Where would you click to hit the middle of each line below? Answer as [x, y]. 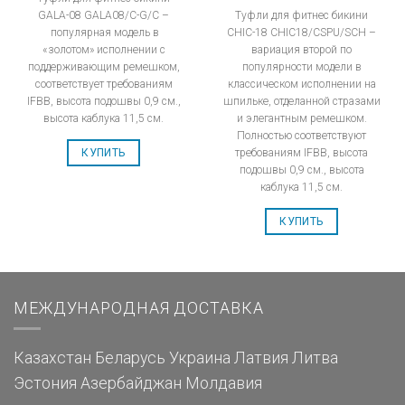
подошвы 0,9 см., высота [301, 170]
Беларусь [130, 358]
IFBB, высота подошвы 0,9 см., [104, 101]
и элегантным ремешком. [301, 118]
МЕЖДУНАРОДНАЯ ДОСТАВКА [139, 308]
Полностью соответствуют [301, 135]
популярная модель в [104, 32]
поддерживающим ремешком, [104, 66]
